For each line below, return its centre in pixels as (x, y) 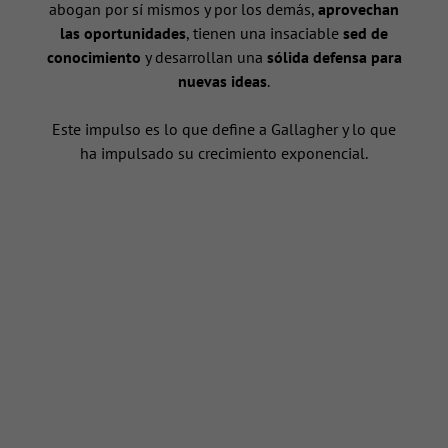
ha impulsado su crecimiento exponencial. (224, 153)
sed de (365, 33)
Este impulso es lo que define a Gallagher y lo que (224, 129)
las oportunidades (123, 33)
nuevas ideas (222, 81)
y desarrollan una (203, 57)
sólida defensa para (334, 57)
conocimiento (93, 57)
